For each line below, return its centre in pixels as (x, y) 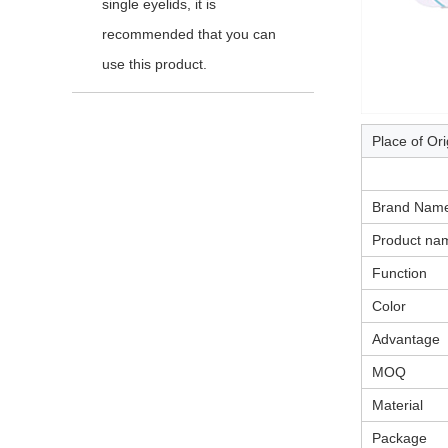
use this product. (154, 64)
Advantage (406, 339)
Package (399, 438)
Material (397, 405)
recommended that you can (189, 34)
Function (399, 273)
